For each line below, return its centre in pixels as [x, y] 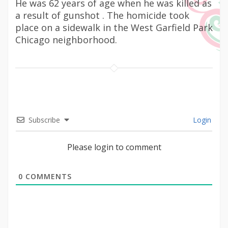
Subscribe [44, 120]
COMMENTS [47, 176]
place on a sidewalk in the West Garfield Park [114, 27]
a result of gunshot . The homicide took [102, 15]
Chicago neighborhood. [66, 40]
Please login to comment [114, 147]
